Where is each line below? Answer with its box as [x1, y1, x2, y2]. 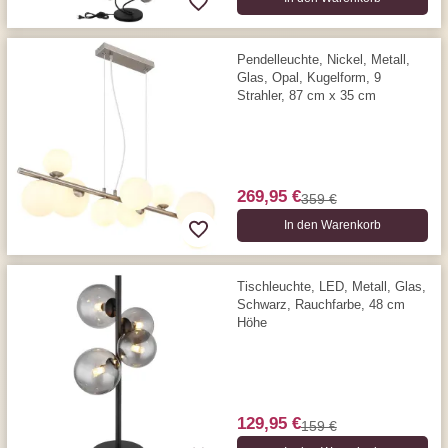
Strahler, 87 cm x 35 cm [236, 87, 376, 103]
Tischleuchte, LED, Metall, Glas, [236, 278, 426, 294]
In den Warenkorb [284, 218, 381, 233]
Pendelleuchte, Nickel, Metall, [236, 51, 410, 67]
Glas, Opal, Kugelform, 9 [236, 69, 381, 85]
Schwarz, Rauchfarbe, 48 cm [236, 296, 405, 312]
